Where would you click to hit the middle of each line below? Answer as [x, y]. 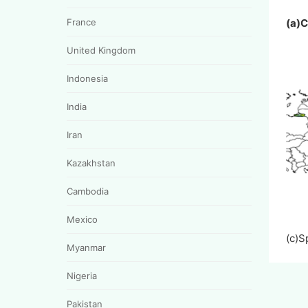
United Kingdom [101, 50]
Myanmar [86, 247]
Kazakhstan [91, 163]
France [81, 22]
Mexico [82, 219]
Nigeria [82, 275]
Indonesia [87, 78]
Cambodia [88, 191]
